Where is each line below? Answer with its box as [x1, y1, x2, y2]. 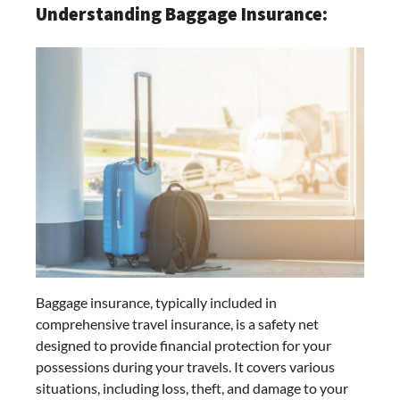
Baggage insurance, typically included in [36, 293, 277, 311]
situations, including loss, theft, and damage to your [36, 379, 348, 396]
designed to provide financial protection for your [36, 336, 331, 354]
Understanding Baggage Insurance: [36, 2, 328, 26]
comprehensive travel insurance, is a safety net [36, 314, 319, 332]
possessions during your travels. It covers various [36, 357, 335, 375]
